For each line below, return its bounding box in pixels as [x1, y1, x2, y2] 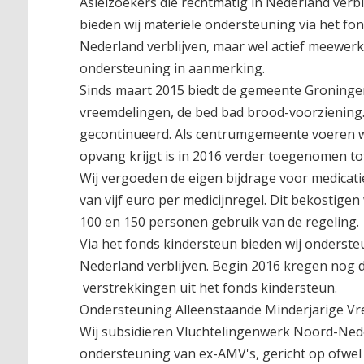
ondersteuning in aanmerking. [80, 58, 266, 77]
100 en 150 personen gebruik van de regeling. [80, 212, 360, 231]
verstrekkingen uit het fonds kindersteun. [80, 278, 338, 297]
